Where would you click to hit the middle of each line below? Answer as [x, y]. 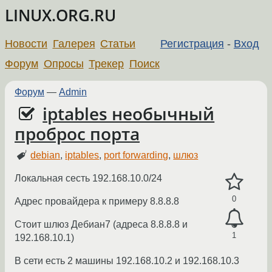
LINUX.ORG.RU [60, 15]
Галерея [74, 43]
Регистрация [192, 43]
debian [46, 155]
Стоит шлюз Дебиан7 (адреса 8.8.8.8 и [101, 225]
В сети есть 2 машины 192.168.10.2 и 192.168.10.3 [127, 261]
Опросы [63, 63]
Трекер [107, 63]
